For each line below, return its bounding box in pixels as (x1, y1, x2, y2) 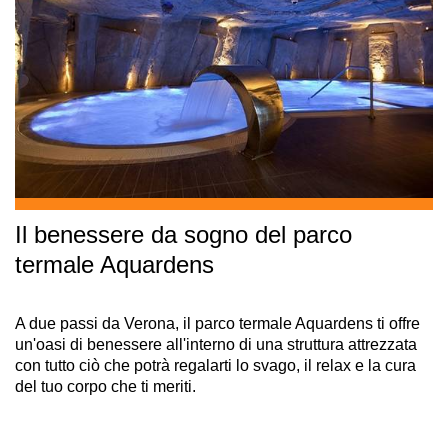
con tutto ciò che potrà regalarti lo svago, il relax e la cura (15, 356, 416, 374)
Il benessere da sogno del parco (15, 220, 352, 248)
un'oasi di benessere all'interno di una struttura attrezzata (15, 335, 417, 353)
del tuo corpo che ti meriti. (15, 377, 196, 395)
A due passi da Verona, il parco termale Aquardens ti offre (15, 314, 420, 332)
